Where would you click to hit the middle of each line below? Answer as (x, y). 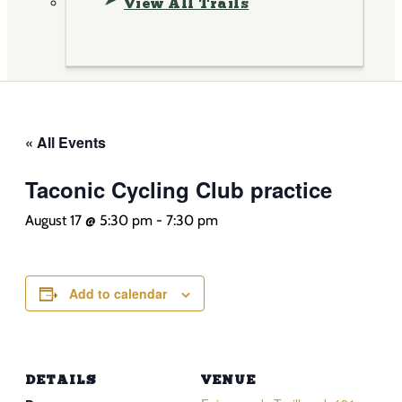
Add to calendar (118, 294)
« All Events (66, 143)
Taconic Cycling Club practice (179, 190)
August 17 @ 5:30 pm (89, 221)
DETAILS (61, 380)
